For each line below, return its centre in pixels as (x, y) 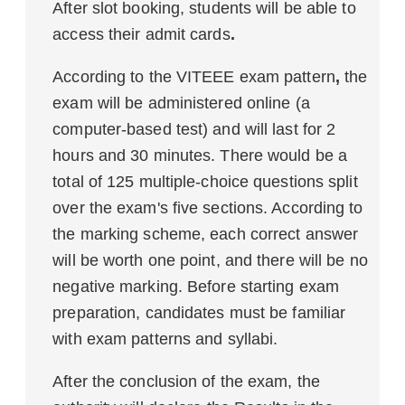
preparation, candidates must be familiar (199, 313)
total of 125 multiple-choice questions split (205, 182)
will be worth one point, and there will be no (210, 260)
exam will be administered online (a (181, 103)
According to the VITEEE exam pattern (194, 77)
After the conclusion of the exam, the (186, 381)
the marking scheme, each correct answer (206, 234)
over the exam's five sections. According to (208, 208)
